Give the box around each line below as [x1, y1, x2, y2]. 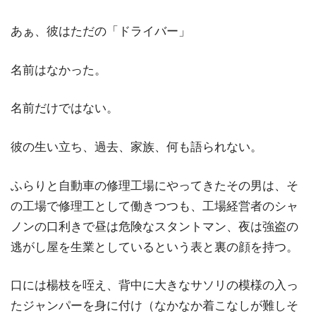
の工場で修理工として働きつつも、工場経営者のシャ [11, 199, 298, 213]
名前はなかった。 [11, 63, 107, 77]
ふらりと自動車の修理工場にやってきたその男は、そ [11, 178, 298, 193]
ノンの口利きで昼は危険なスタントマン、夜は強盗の [11, 219, 298, 233]
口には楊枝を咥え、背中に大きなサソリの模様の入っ [11, 279, 298, 293]
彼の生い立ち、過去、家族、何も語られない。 [11, 140, 262, 154]
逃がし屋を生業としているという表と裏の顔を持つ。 [11, 240, 298, 254]
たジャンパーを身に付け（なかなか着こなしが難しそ [11, 299, 298, 313]
